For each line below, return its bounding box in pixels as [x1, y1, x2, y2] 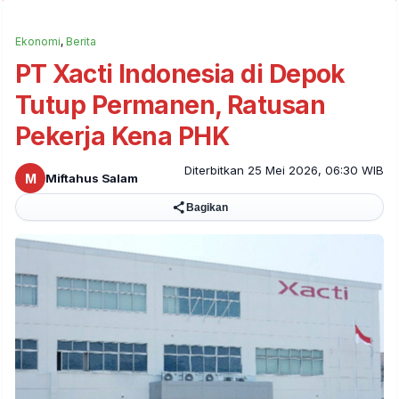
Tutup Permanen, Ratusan [15, 90, 326, 121]
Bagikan [185, 200, 228, 214]
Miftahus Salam [45, 171, 138, 186]
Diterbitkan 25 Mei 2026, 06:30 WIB [184, 163, 384, 178]
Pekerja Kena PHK [15, 121, 230, 152]
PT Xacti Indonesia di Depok [15, 59, 346, 90]
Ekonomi [15, 35, 61, 49]
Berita [66, 35, 96, 49]
